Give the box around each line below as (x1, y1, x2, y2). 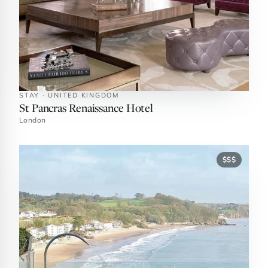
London (19, 115, 46, 124)
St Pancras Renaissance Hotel (19, 100, 154, 115)
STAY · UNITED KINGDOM (19, 91, 119, 99)
